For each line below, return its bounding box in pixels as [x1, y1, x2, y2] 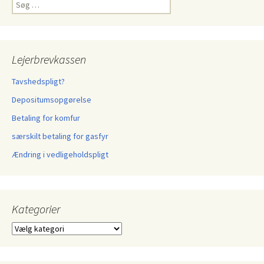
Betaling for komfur [12, 113, 80, 123]
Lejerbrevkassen [12, 52, 86, 67]
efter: [11, 8, 30, 18]
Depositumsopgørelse [12, 94, 91, 105]
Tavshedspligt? [12, 76, 65, 87]
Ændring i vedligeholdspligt [12, 149, 108, 160]
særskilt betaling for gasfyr [12, 131, 108, 141]
